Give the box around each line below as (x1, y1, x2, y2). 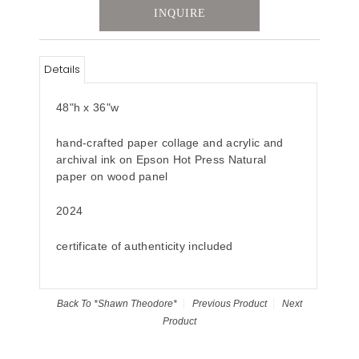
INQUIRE (153, 7, 206, 20)
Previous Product (192, 297, 267, 309)
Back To (57, 297, 94, 309)
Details (43, 62, 80, 78)
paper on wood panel (55, 169, 171, 183)
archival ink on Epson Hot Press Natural (55, 152, 267, 166)
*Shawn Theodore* (94, 297, 177, 309)
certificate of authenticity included (55, 239, 237, 252)
